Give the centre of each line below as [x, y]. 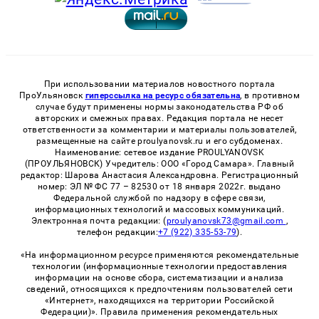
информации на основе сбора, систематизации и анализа [159, 277]
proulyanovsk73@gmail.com [226, 220]
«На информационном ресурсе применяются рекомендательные [159, 255]
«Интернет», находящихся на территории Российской [159, 300]
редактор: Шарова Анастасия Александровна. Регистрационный [159, 175]
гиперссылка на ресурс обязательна [163, 95]
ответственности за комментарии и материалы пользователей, [159, 129]
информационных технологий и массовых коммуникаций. [159, 209]
